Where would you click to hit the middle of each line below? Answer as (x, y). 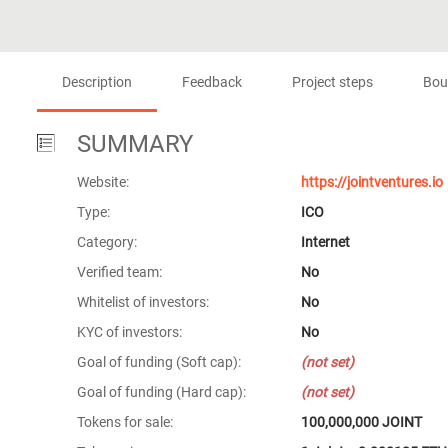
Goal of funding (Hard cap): (161, 392)
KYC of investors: (129, 332)
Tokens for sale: (125, 422)
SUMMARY (135, 144)
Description (97, 82)
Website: (103, 182)
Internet (325, 242)
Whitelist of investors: (143, 302)
